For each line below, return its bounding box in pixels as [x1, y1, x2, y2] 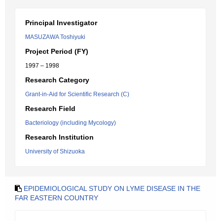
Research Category [25, 76, 89, 84]
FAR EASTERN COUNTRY [15, 194, 98, 202]
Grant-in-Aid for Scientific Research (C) [25, 91, 129, 98]
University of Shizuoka [25, 148, 85, 155]
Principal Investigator [25, 19, 97, 27]
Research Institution [25, 133, 94, 141]
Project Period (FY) [25, 47, 88, 55]
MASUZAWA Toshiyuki [25, 34, 85, 40]
